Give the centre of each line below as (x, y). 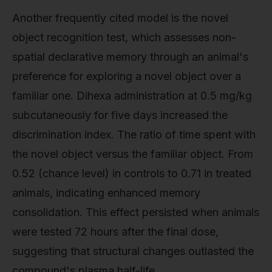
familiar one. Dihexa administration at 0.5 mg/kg (132, 96)
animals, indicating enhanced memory (106, 193)
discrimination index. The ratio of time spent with (134, 135)
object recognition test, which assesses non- (124, 38)
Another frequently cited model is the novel (120, 18)
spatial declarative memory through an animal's (130, 57)
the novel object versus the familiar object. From (133, 154)
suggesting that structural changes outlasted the (133, 251)
